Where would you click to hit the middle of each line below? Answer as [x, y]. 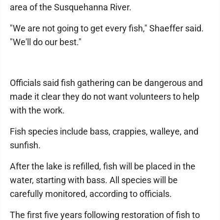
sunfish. [25, 145]
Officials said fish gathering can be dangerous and [106, 83]
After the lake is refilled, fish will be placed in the [103, 166]
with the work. [37, 110]
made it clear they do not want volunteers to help [105, 97]
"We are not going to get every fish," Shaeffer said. [107, 28]
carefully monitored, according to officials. [91, 194]
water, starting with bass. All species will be [94, 180]
